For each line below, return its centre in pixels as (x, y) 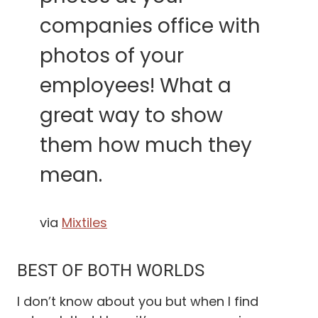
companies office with (150, 26)
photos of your (112, 55)
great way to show (131, 115)
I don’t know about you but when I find (138, 301)
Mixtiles (84, 222)
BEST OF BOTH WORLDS (111, 270)
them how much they (146, 145)
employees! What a (136, 85)
